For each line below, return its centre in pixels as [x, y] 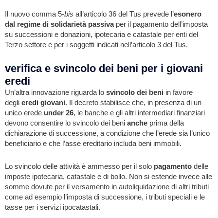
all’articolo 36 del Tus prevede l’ [125, 14]
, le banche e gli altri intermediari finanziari [139, 113]
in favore [178, 93]
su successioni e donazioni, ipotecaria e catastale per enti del [101, 34]
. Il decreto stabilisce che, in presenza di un [133, 103]
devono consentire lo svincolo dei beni [66, 123]
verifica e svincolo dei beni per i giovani [104, 69]
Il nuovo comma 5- [35, 14]
